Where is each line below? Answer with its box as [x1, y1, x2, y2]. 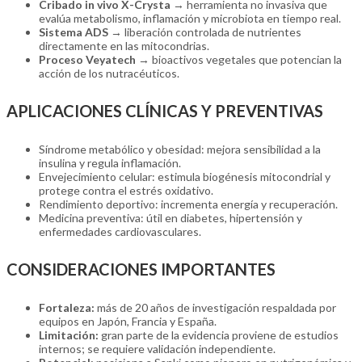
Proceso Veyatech [39, 52, 136, 66]
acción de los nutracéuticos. [39, 65, 179, 80]
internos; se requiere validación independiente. [39, 341, 276, 356]
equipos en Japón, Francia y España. [39, 314, 217, 328]
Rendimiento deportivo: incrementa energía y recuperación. [39, 196, 338, 211]
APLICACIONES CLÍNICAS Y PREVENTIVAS [6, 101, 323, 121]
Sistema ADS [39, 24, 108, 39]
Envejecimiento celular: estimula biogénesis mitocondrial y [39, 169, 330, 183]
